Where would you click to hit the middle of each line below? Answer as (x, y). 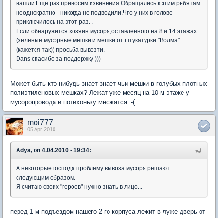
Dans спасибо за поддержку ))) (58, 59)
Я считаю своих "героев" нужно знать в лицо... (79, 187)
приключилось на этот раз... (54, 22)
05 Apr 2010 (41, 129)
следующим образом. (46, 177)
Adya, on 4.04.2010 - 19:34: (54, 150)
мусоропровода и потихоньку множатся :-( (73, 102)
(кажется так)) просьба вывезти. (60, 49)
